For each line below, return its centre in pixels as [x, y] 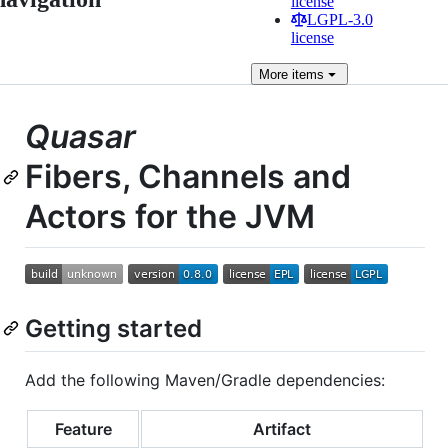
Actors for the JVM [170, 216]
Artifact [282, 428]
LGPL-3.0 [339, 19]
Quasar [80, 136]
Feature [83, 428]
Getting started [113, 328]
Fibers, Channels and [188, 176]
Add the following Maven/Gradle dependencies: [205, 379]
